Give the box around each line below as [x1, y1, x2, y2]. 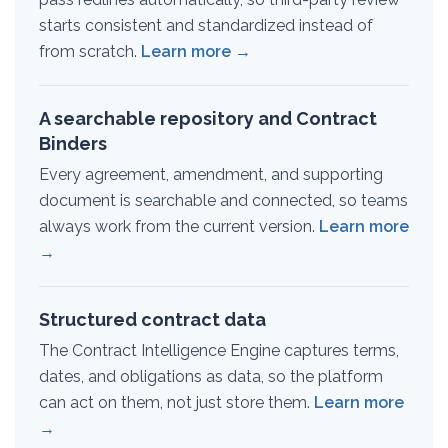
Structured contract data [39, 309, 266, 330]
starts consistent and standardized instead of [39, 16, 373, 35]
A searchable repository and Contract [39, 108, 377, 129]
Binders [39, 133, 107, 154]
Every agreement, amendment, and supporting [39, 165, 383, 184]
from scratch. [39, 42, 141, 61]
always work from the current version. [39, 217, 319, 236]
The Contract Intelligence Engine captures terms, [39, 341, 399, 360]
